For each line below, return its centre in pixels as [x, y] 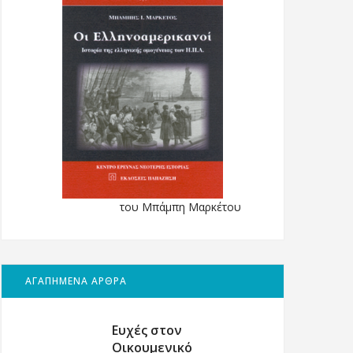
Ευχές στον [147, 330]
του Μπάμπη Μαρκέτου [180, 206]
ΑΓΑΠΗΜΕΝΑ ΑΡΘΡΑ [76, 281]
